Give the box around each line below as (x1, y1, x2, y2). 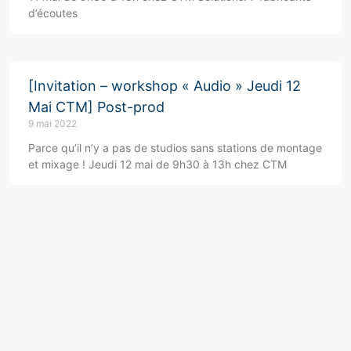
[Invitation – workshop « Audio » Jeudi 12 (28, 78, 301, 95)
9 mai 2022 (28, 118, 77, 130)
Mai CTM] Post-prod (28, 99, 165, 116)
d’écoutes (28, 6, 78, 20)
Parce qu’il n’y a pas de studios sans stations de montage (28, 141, 322, 155)
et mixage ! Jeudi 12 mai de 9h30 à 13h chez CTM (28, 157, 287, 172)
